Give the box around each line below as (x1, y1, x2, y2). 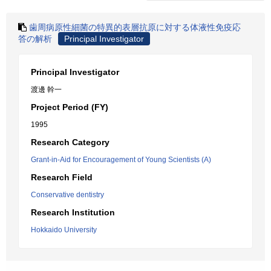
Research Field (31, 172, 93, 182)
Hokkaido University (31, 226, 97, 234)
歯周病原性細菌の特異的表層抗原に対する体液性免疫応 (29, 22, 241, 32)
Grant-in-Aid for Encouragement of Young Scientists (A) (31, 155, 211, 164)
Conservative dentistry (31, 191, 104, 199)
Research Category (31, 137, 109, 147)
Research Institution (31, 207, 115, 217)
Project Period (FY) (31, 102, 108, 112)
